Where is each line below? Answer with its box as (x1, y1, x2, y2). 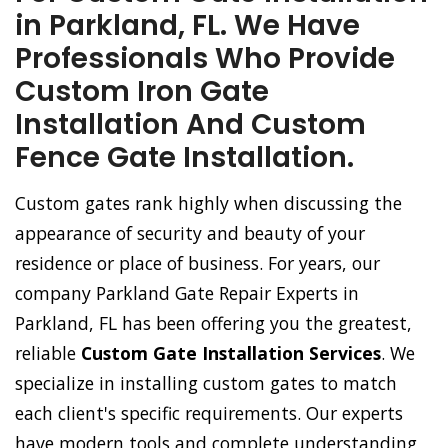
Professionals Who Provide (15, 39, 395, 78)
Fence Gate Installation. (15, 138, 354, 177)
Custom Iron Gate (15, 72, 269, 111)
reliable (15, 341, 81, 365)
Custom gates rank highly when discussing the (15, 191, 402, 215)
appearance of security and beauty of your (15, 221, 365, 245)
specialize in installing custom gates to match (15, 371, 397, 395)
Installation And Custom (15, 105, 366, 144)
